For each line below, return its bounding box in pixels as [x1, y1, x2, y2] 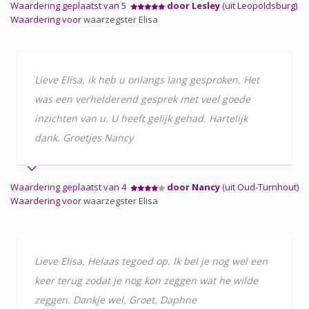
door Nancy [167, 180, 220, 193]
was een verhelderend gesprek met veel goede [34, 92, 250, 106]
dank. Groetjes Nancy [34, 130, 133, 144]
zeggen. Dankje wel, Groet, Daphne [34, 292, 197, 306]
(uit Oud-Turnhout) [220, 180, 299, 193]
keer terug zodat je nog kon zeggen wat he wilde [34, 273, 258, 287]
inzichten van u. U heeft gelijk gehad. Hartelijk [34, 111, 248, 125]
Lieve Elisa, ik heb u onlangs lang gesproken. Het [34, 72, 259, 86]
